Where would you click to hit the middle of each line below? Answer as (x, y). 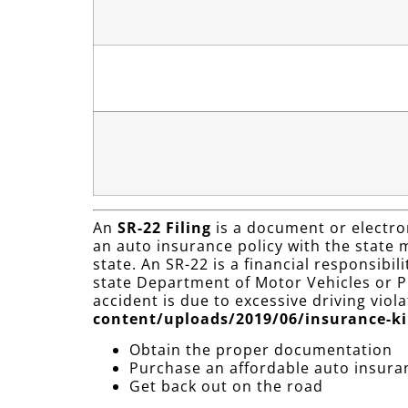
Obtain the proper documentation (261, 350)
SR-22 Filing (164, 228)
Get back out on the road (226, 387)
